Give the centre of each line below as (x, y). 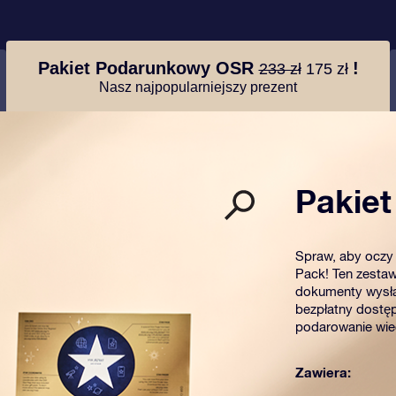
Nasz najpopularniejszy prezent (198, 87)
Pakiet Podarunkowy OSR (148, 68)
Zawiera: (323, 372)
